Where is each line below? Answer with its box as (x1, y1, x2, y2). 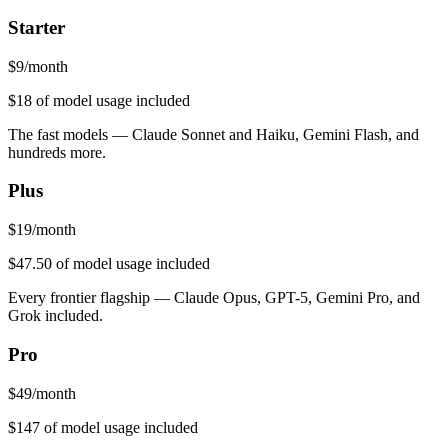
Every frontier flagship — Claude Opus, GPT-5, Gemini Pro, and (8, 289, 420, 307)
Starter (8, 17, 65, 39)
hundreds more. (8, 143, 106, 161)
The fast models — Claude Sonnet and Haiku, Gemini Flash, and (8, 125, 419, 143)
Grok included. (8, 307, 103, 325)
